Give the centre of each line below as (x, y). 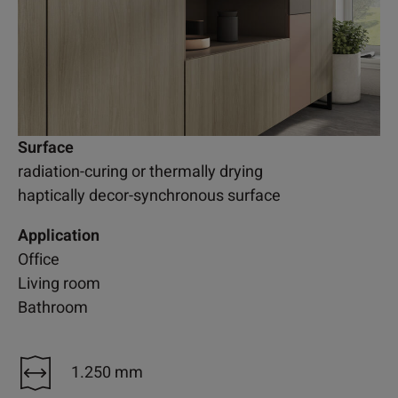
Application (59, 235)
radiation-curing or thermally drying (140, 171)
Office (39, 259)
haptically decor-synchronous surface (149, 195)
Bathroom (53, 307)
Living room (59, 283)
